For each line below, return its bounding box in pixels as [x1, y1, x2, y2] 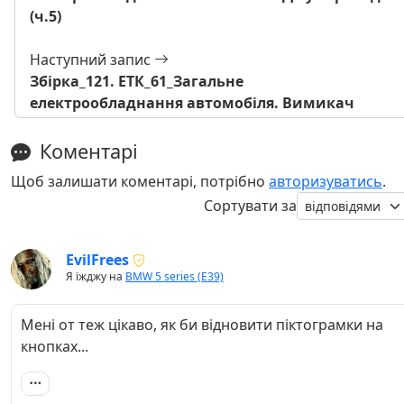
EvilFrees [66, 249, 129, 270]
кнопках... [21, 335, 88, 356]
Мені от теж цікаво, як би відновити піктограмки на [21, 314, 383, 335]
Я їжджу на [66, 268, 125, 284]
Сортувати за [204, 196, 297, 216]
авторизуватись [269, 170, 382, 191]
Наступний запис [30, 49, 154, 69]
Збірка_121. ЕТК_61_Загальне [30, 70, 243, 91]
